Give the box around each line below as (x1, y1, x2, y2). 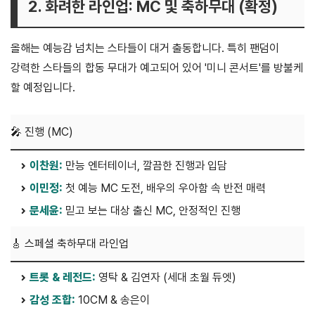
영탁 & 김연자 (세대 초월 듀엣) (96, 271, 236, 285)
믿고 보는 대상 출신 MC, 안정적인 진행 (63, 204, 240, 218)
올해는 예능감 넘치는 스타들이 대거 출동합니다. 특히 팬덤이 (11, 41, 279, 56)
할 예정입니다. (11, 81, 75, 95)
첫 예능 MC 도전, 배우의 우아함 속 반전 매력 (63, 181, 266, 195)
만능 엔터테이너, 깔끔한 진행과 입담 (63, 159, 227, 173)
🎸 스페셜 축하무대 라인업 (11, 237, 129, 251)
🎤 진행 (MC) (11, 125, 73, 139)
